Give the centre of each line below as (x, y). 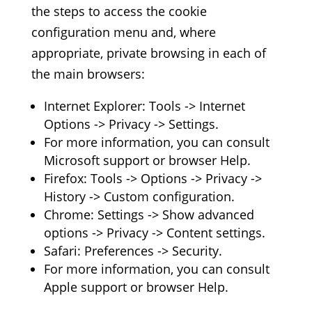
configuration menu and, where (123, 32)
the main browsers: (88, 74)
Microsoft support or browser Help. (147, 160)
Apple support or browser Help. (136, 287)
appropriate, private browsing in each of (148, 53)
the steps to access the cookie (119, 11)
